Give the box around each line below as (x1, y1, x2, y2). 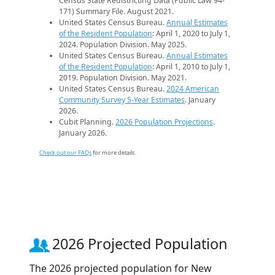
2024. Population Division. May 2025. (59, 39, 187, 50)
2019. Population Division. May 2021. (59, 72, 187, 83)
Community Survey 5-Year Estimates (59, 94, 185, 105)
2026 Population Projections (115, 116, 213, 127)
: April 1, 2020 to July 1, (152, 28, 230, 39)
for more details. (91, 148, 136, 157)
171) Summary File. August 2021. (59, 6, 174, 17)
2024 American (166, 83, 219, 94)
